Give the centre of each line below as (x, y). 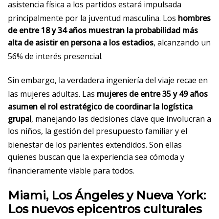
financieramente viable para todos (70, 171)
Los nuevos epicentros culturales (105, 209)
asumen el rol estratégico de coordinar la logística (100, 106)
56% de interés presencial (55, 56)
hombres (194, 18)
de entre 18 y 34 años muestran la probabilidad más (103, 30)
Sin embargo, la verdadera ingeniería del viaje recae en (108, 80)
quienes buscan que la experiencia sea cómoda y (96, 157)
